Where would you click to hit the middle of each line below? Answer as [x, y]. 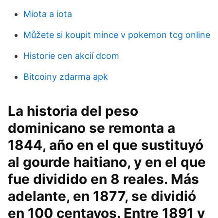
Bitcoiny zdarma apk [66, 77]
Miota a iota [48, 14]
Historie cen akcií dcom [71, 56]
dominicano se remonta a [91, 128]
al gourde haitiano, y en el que [107, 162]
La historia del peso [73, 111]
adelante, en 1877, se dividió [102, 196]
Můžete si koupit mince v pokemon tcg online [117, 35]
